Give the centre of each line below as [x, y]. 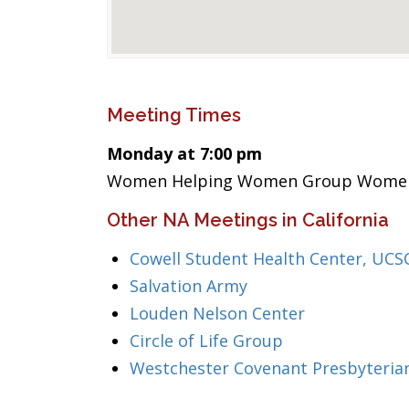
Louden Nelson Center [217, 313]
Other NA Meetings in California [248, 220]
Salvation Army [189, 286]
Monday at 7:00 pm [184, 153]
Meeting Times [174, 115]
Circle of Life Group [206, 341]
